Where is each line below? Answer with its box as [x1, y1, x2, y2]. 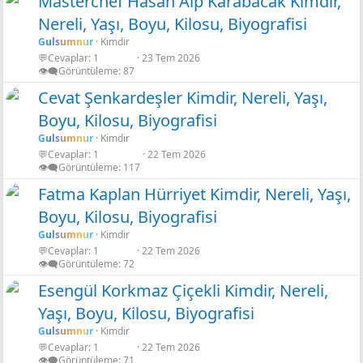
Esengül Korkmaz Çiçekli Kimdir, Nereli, [38, 279, 328, 301]
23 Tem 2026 [142, 50, 200, 65]
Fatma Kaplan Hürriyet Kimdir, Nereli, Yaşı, [38, 182, 351, 205]
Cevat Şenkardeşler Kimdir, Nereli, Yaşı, [38, 86, 327, 109]
